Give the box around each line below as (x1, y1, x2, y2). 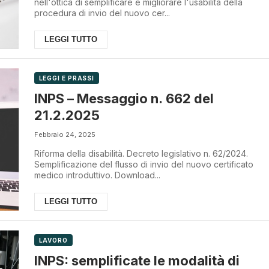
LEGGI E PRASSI (38, 74, 95, 82)
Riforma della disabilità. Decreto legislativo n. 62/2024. (34, 148, 248, 159)
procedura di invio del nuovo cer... (34, 8, 170, 19)
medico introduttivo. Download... (34, 169, 160, 180)
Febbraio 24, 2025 (34, 130, 95, 139)
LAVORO (38, 236, 68, 244)
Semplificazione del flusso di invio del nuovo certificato (34, 159, 253, 169)
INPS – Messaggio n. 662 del (34, 90, 214, 106)
